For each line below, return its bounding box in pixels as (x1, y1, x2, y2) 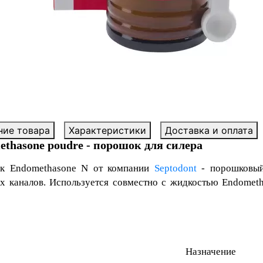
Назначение (186, 246, 236, 258)
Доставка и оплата (165, 124, 253, 137)
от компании (88, 163, 154, 174)
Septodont (154, 163, 197, 174)
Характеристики (69, 124, 146, 137)
